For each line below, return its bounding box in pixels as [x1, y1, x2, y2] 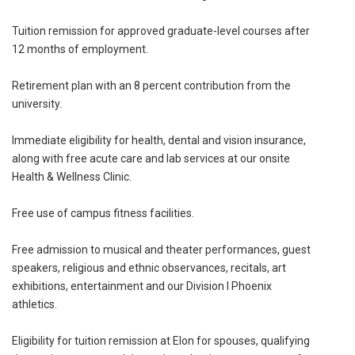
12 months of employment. [12, 42, 148, 55]
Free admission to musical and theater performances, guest [12, 242, 311, 256]
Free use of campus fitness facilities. [12, 206, 194, 219]
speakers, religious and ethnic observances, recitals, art [12, 261, 286, 274]
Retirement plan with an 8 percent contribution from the [12, 78, 291, 92]
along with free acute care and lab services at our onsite [12, 151, 290, 165]
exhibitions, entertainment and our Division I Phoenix [12, 279, 272, 292]
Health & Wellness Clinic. [12, 170, 132, 183]
